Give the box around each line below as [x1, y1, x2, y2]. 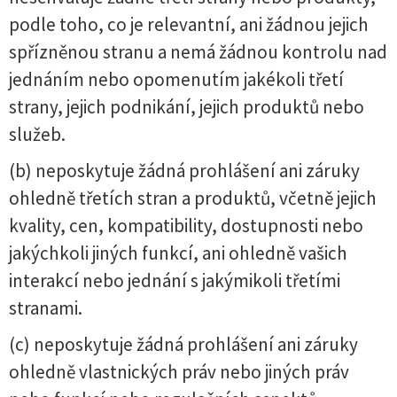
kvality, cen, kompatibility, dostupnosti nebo [9, 214, 363, 237]
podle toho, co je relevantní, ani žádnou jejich [9, 12, 369, 36]
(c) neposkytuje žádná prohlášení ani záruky [9, 332, 358, 356]
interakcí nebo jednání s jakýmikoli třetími [9, 269, 340, 292]
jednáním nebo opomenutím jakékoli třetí [9, 67, 344, 91]
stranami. [9, 296, 82, 320]
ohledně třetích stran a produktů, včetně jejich [9, 186, 377, 210]
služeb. [9, 122, 66, 146]
